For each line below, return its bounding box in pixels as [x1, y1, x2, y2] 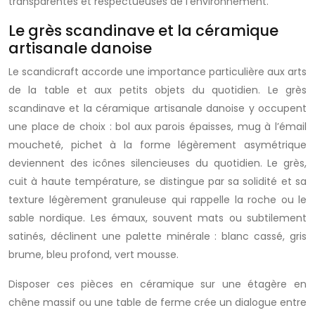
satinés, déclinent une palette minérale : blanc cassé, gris [8, 229, 307, 243]
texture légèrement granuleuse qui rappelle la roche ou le [8, 193, 307, 207]
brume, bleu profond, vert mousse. [8, 247, 179, 262]
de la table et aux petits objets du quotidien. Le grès [8, 83, 307, 97]
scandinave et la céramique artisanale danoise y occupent [8, 101, 307, 115]
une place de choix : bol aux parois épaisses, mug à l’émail [8, 120, 307, 134]
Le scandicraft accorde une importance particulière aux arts [8, 65, 307, 79]
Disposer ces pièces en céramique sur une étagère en [8, 277, 307, 291]
